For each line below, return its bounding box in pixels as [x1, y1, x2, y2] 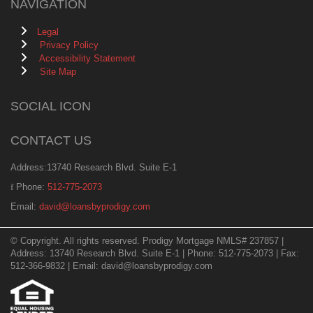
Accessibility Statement [39, 52, 136, 64]
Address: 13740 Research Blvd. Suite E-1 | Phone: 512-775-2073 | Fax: [10, 247, 299, 259]
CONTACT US [10, 133, 92, 147]
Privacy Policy [40, 39, 99, 50]
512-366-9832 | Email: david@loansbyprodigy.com [10, 260, 212, 271]
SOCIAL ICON [10, 99, 91, 113]
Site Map [40, 66, 76, 77]
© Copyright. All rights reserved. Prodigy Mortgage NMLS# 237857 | [10, 235, 284, 246]
